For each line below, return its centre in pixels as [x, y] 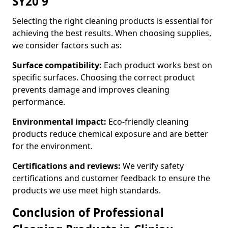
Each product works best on [157, 65]
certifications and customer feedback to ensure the [111, 178]
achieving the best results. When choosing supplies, [112, 33]
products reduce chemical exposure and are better [110, 134]
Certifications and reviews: [66, 166]
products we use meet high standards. [87, 190]
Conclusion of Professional [88, 212]
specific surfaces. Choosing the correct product [104, 77]
